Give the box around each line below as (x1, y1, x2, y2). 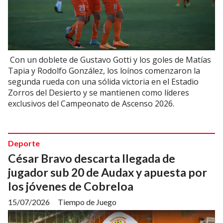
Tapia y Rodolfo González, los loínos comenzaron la (8, 65, 200, 77)
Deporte (8, 138, 40, 148)
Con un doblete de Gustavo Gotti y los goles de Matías (8, 54, 211, 66)
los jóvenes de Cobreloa (8, 179, 133, 194)
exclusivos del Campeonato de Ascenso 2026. (8, 98, 174, 110)
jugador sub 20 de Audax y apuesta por (8, 165, 207, 180)
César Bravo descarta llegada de (8, 151, 175, 166)
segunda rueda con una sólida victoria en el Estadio (8, 76, 199, 88)
